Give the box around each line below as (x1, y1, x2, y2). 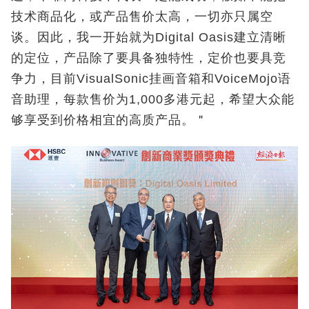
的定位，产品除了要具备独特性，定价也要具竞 (11, 51, 286, 66)
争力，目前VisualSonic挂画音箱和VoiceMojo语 (11, 72, 291, 86)
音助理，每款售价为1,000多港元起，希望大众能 (11, 92, 295, 107)
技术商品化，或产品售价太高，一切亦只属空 (11, 10, 273, 24)
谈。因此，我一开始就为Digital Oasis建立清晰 (11, 30, 286, 45)
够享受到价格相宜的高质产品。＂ (11, 113, 208, 128)
